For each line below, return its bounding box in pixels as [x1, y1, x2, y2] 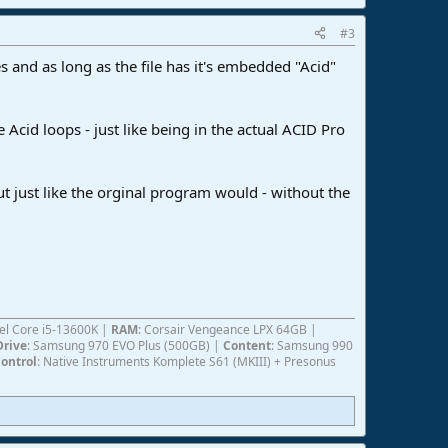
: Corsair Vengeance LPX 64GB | [138, 320, 317, 338]
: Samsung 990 [271, 336, 353, 354]
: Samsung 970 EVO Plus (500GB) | [27, 336, 223, 354]
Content [223, 336, 271, 354]
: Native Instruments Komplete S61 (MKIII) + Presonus [37, 352, 336, 370]
